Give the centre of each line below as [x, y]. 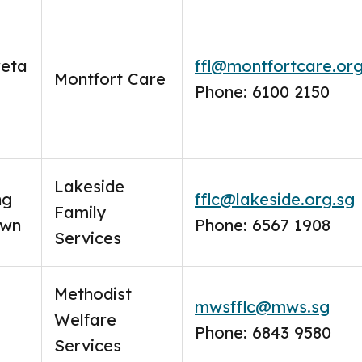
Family [80, 212]
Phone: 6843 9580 [263, 333]
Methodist [93, 294]
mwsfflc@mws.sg [262, 307]
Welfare [85, 320]
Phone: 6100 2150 [262, 92]
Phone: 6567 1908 [263, 225]
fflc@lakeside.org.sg [275, 199]
